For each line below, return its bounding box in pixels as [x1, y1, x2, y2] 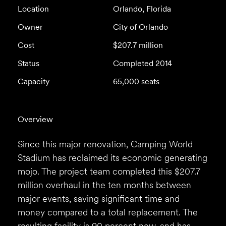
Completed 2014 [112, 58, 172, 68]
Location [17, 4, 49, 14]
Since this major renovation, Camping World [17, 139, 193, 150]
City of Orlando [112, 22, 168, 32]
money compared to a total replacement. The [17, 207, 198, 218]
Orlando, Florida [112, 4, 171, 14]
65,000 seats [112, 76, 159, 86]
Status [17, 58, 39, 68]
